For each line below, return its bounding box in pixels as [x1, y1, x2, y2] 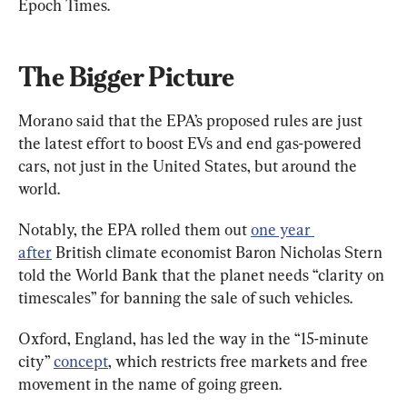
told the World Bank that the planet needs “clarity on [18, 264, 388, 284]
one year [251, 219, 314, 239]
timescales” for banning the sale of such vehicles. [18, 287, 352, 307]
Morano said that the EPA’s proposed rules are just [18, 110, 366, 130]
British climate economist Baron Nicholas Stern [52, 242, 386, 262]
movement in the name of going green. [18, 373, 282, 393]
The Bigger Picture [18, 60, 234, 93]
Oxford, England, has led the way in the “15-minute [18, 328, 372, 348]
